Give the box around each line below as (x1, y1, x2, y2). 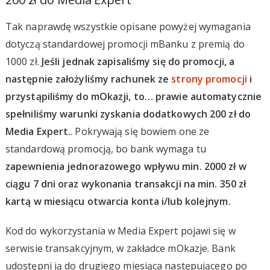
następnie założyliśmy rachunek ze (5, 72, 172, 86)
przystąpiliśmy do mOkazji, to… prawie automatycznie (5, 89, 262, 103)
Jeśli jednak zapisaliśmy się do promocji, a (41, 54, 235, 68)
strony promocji (171, 72, 247, 86)
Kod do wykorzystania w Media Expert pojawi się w (5, 224, 236, 237)
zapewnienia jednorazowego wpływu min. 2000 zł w (5, 159, 246, 173)
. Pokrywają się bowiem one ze (71, 124, 210, 138)
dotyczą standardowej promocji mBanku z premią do (5, 37, 245, 51)
